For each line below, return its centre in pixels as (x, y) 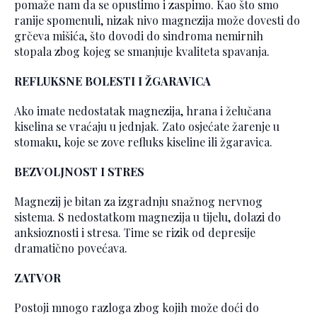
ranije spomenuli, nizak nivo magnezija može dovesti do (157, 20)
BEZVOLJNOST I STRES (79, 171)
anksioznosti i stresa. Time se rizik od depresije (135, 232)
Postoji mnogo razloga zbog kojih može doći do (137, 307)
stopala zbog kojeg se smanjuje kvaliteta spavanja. (142, 51)
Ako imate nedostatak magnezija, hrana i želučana (143, 110)
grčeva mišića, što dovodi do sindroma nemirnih (139, 35)
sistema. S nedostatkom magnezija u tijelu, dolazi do (148, 217)
